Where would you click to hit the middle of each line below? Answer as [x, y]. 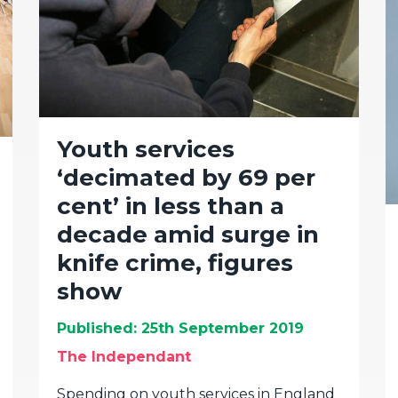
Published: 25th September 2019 [180, 328]
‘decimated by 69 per [186, 178]
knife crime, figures [175, 263]
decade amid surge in [188, 235]
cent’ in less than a [171, 206]
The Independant [124, 357]
